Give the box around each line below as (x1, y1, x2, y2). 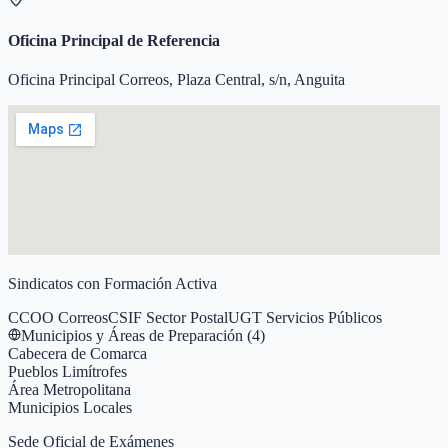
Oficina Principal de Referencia (8, 31, 220, 49)
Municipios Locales (8, 399, 132, 417)
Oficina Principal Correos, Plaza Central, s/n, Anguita (8, 71, 345, 89)
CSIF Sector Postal (108, 309, 228, 327)
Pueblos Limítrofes (8, 363, 127, 381)
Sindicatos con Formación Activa (8, 275, 217, 293)
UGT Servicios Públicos (228, 309, 382, 327)
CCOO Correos (8, 309, 108, 327)
